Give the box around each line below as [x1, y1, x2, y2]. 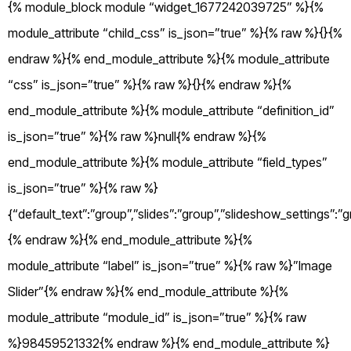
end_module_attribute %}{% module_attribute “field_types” [8, 154, 327, 170]
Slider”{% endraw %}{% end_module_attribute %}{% [8, 283, 288, 299]
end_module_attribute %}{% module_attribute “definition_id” [8, 102, 335, 118]
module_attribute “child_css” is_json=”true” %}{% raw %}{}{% [8, 24, 342, 41]
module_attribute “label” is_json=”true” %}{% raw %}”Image [8, 257, 332, 273]
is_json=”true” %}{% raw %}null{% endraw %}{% [8, 128, 266, 144]
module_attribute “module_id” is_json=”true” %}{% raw [8, 309, 306, 325]
